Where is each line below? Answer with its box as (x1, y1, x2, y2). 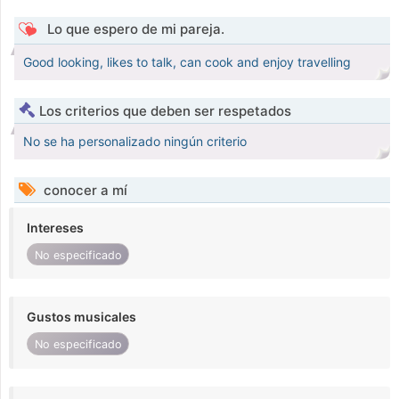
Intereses (27, 220, 84, 236)
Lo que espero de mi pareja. (43, 20, 224, 38)
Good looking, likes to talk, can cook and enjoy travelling (23, 54, 351, 70)
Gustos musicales (27, 309, 136, 325)
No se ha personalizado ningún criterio (23, 134, 247, 150)
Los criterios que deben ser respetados (39, 102, 291, 120)
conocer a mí (40, 182, 127, 199)
